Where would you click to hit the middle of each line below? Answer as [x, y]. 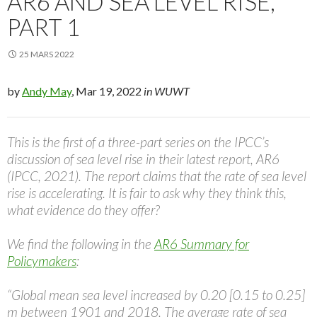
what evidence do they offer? [83, 210]
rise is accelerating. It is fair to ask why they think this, [147, 193]
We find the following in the [81, 244]
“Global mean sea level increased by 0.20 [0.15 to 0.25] [156, 295]
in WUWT [167, 91]
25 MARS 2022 [47, 54]
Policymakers [42, 261]
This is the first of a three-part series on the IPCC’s [138, 142]
